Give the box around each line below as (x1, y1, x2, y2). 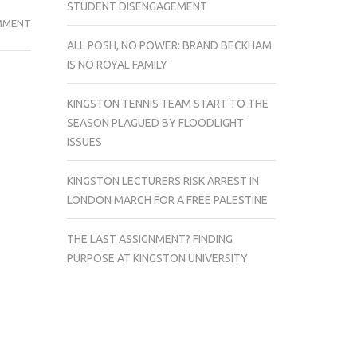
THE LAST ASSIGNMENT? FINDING (66, 232, 233, 245)
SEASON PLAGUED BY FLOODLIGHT (66, 116, 244, 129)
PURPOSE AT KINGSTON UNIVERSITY (66, 251, 248, 265)
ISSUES (66, 135, 102, 148)
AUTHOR (29, 74, 73, 85)
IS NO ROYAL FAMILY (66, 57, 167, 71)
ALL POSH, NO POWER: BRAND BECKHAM (66, 38, 272, 52)
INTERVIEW (29, 17, 84, 28)
